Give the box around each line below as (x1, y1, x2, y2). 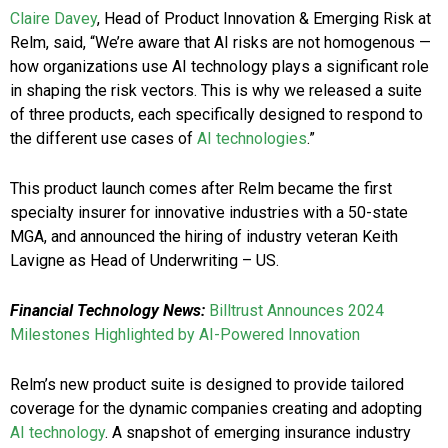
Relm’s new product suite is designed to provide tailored (10, 375, 404, 395)
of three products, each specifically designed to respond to (10, 105, 423, 125)
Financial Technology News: (10, 301, 209, 321)
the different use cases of (10, 129, 197, 149)
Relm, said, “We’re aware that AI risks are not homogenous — (10, 33, 431, 53)
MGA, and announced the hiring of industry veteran (10, 227, 362, 247)
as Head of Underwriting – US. (65, 251, 279, 271)
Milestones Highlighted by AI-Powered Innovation (10, 325, 360, 345)
